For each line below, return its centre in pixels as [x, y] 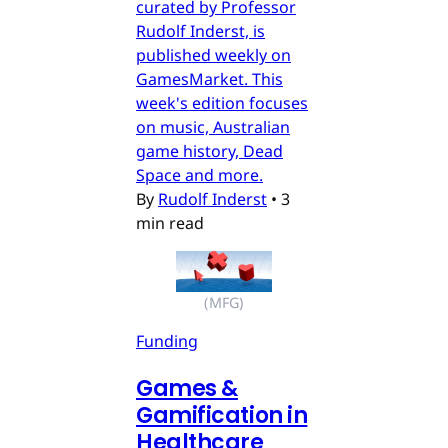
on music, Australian [213, 127]
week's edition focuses [222, 103]
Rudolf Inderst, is [200, 31]
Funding [167, 340]
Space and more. [199, 175]
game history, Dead [209, 151]
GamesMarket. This [209, 79]
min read [170, 223]
